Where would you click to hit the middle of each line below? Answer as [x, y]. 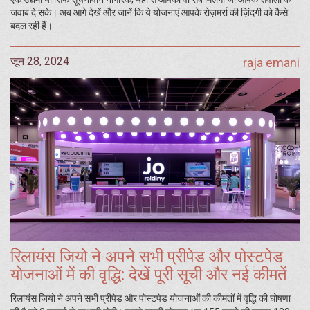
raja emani [271, 63]
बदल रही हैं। [31, 26]
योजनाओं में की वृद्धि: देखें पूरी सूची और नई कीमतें [149, 275]
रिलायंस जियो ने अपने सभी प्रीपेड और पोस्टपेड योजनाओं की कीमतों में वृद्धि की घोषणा [151, 299]
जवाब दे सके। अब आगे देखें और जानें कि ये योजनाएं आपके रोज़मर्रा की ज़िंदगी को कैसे [149, 12]
